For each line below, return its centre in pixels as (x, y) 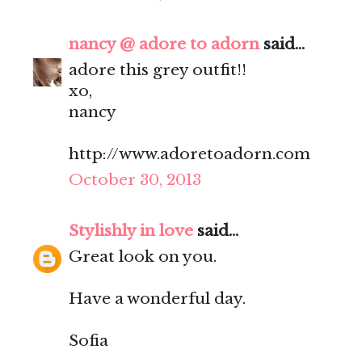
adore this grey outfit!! (158, 70)
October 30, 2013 (135, 180)
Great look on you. (143, 257)
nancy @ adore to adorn (164, 44)
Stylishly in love (131, 231)
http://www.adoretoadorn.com (189, 154)
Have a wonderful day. (157, 299)
